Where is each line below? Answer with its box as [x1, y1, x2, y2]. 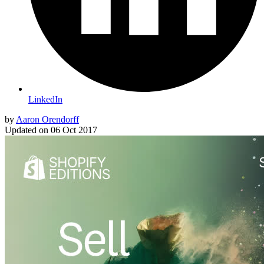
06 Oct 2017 [51, 125, 97, 136]
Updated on [5, 125, 48, 136]
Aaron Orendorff [16, 114, 79, 125]
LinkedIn [28, 94, 62, 105]
